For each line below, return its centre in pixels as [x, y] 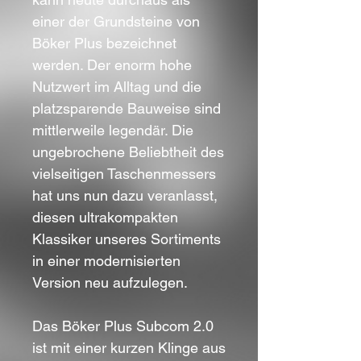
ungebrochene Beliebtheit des [128, 151]
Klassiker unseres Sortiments [127, 239]
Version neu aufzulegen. [110, 282]
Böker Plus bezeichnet [104, 43]
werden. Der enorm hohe [112, 64]
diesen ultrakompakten [105, 217]
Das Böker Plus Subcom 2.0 [123, 326]
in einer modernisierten [106, 260]
